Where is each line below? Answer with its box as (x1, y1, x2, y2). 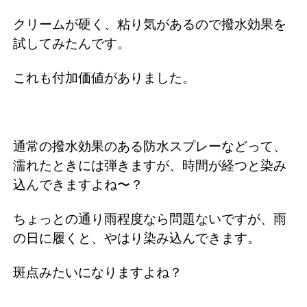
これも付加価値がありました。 (13, 70, 195, 85)
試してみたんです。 (13, 36, 130, 51)
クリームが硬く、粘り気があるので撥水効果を (13, 16, 286, 32)
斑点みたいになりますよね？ (13, 265, 182, 280)
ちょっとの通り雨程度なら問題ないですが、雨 (13, 211, 286, 226)
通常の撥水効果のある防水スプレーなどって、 (13, 138, 286, 153)
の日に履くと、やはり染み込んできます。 (13, 230, 260, 245)
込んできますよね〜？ (13, 177, 143, 192)
